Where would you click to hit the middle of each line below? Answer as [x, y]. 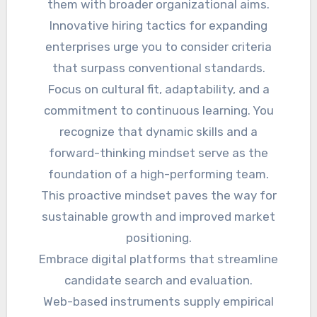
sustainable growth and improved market [158, 217]
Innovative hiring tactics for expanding [158, 26]
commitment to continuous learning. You [158, 111]
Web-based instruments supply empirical [158, 302]
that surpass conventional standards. [158, 68]
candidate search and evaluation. [158, 281]
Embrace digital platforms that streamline [158, 259]
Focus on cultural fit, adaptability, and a [158, 90]
